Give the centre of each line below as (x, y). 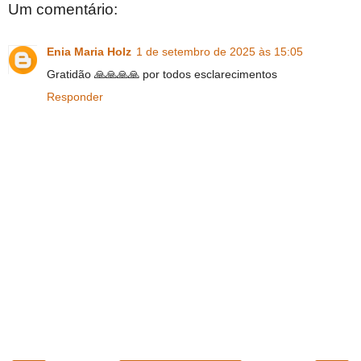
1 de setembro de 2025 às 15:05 (220, 51)
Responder (75, 96)
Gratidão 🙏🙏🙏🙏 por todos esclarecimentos (162, 74)
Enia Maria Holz (89, 51)
